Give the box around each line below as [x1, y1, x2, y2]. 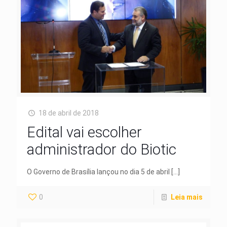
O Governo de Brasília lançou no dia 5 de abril [27, 168, 170, 176]
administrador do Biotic [27, 141, 176, 159]
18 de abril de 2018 [38, 109, 99, 118]
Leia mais [171, 193, 203, 202]
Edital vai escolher [27, 124, 142, 141]
